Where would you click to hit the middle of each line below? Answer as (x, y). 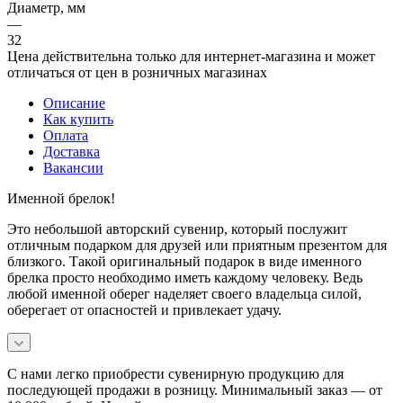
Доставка (72, 151)
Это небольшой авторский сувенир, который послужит (177, 228)
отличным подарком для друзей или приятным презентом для (197, 245)
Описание (74, 103)
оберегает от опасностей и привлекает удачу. (144, 309)
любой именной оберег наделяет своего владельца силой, (184, 293)
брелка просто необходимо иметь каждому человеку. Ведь (185, 277)
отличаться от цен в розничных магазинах (137, 72)
